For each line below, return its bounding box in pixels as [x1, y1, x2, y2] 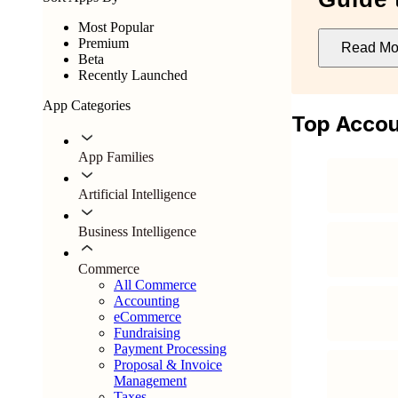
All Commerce [114, 277, 196, 292]
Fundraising [114, 325, 180, 340]
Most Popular [78, 20, 154, 35]
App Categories [43, 98, 131, 113]
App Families [78, 149, 154, 164]
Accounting [114, 293, 179, 308]
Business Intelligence [78, 224, 196, 239]
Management [114, 373, 187, 388]
